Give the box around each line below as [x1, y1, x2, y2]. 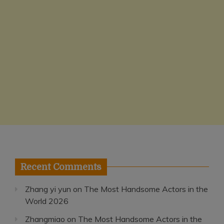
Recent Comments [20, 161, 101, 172]
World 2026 [25, 195, 68, 206]
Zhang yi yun [25, 183, 71, 194]
